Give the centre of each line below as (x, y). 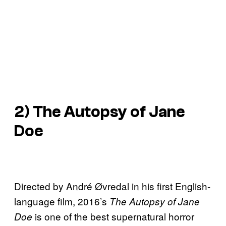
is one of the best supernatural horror (113, 216)
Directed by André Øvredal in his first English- (112, 186)
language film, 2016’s (62, 201)
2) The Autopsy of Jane (100, 112)
